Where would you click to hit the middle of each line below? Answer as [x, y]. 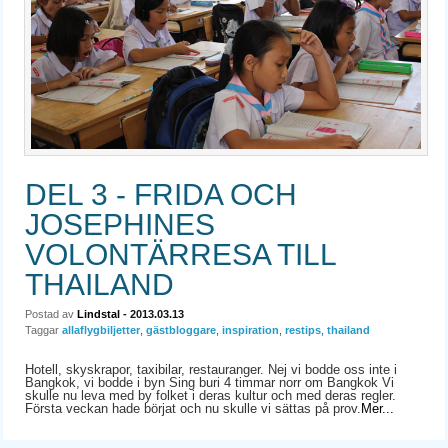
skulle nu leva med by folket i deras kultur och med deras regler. [211, 395]
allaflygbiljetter [101, 329]
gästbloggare [181, 329]
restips [303, 329]
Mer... [378, 408]
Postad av [51, 313]
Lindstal [99, 313]
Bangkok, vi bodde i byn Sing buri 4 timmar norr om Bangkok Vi [210, 382]
